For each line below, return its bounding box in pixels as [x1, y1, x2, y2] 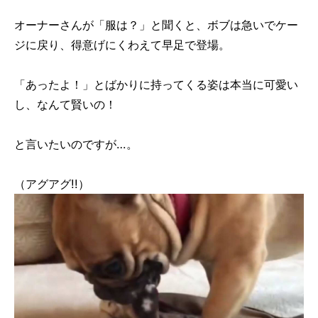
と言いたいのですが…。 [14, 136, 138, 151]
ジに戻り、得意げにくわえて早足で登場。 [14, 37, 230, 52]
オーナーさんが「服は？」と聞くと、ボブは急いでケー [14, 17, 298, 32]
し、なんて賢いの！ [14, 97, 116, 111]
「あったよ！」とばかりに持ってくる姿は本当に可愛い [14, 77, 298, 92]
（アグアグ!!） [14, 176, 89, 191]
